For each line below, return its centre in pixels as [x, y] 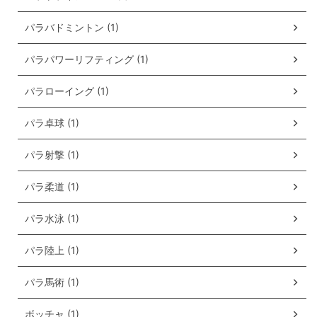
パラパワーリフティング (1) [87, 59]
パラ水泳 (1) [52, 219]
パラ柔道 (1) [52, 187]
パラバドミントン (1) [72, 28]
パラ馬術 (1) [52, 282]
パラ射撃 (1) [52, 155]
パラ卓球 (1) [52, 123]
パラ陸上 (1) [52, 250]
